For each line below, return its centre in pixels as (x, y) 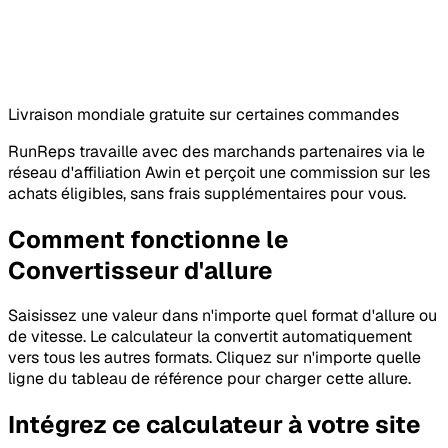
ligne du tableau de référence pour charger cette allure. (209, 379)
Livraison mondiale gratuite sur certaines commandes (203, 114)
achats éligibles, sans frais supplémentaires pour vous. (207, 193)
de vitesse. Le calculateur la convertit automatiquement (210, 337)
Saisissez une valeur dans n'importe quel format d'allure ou (222, 316)
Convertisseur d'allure (140, 270)
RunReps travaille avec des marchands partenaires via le (216, 151)
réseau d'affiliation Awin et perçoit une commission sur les (219, 172)
